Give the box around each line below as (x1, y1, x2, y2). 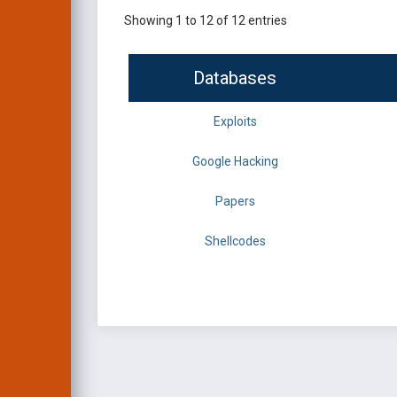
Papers (214, 194, 255, 208)
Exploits (213, 114, 257, 128)
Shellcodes (204, 234, 266, 248)
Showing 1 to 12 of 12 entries (124, 13, 287, 27)
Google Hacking (191, 154, 278, 168)
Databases (193, 67, 276, 89)
